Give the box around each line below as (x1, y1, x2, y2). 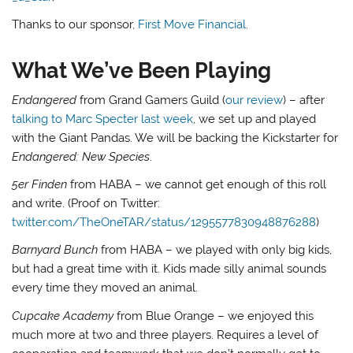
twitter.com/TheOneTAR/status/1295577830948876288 (12, 215, 317, 230)
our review (225, 92, 284, 107)
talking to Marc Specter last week (12, 111, 194, 126)
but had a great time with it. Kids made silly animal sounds (12, 262, 327, 277)
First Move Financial (138, 17, 247, 32)
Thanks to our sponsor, (12, 17, 139, 32)
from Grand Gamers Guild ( (76, 92, 226, 107)
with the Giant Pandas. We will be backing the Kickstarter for (12, 130, 339, 145)
